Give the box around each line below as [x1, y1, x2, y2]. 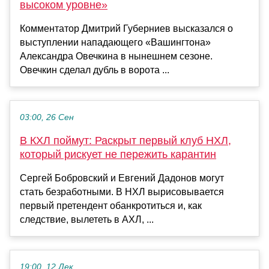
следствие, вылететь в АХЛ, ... [20, 214, 154, 225]
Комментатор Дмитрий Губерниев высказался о [20, 23, 233, 34]
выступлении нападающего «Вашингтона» [20, 37, 211, 48]
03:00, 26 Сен [20, 113, 74, 122]
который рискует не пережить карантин [20, 148, 216, 161]
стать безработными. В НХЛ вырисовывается [20, 187, 224, 198]
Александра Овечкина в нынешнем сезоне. [20, 51, 213, 62]
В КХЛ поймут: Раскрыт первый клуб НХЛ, [20, 134, 231, 147]
